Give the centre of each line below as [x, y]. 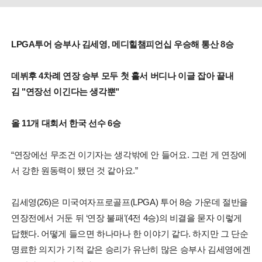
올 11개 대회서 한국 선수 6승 [66, 123]
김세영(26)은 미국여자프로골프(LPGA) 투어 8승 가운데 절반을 [130, 202]
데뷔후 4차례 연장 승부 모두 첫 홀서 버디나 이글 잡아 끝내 [122, 75]
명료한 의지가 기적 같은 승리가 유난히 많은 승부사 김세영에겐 [131, 249]
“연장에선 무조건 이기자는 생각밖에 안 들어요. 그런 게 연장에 [129, 154]
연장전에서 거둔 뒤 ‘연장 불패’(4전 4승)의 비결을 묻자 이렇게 [127, 218]
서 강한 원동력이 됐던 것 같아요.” [74, 170]
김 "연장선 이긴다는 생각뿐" [65, 91]
